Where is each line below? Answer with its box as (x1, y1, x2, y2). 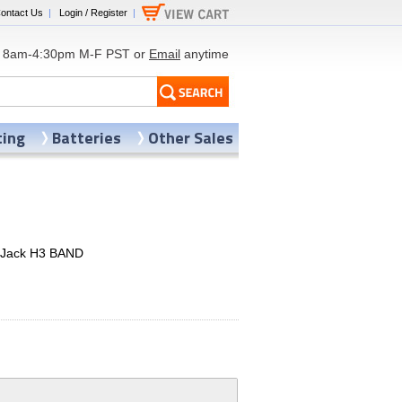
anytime (180, 47, 229, 61)
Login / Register (59, 7, 127, 18)
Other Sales (148, 126, 233, 150)
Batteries (52, 126, 121, 150)
